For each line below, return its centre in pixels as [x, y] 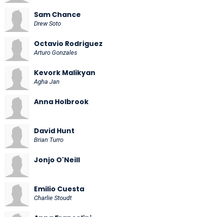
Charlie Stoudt [53, 198]
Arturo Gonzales [56, 52]
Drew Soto [47, 23]
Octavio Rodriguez [68, 43]
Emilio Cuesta [59, 189]
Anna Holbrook [61, 101]
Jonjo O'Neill [57, 160]
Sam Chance [57, 14]
